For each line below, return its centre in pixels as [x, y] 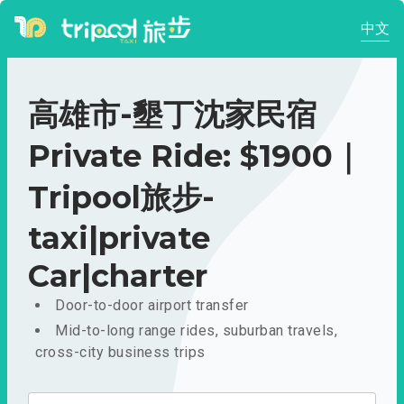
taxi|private [119, 238]
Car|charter [118, 276]
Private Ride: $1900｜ [195, 156]
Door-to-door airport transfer [152, 305]
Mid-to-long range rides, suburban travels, [196, 331]
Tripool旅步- [121, 197]
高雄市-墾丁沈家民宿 [172, 115]
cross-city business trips [120, 352]
